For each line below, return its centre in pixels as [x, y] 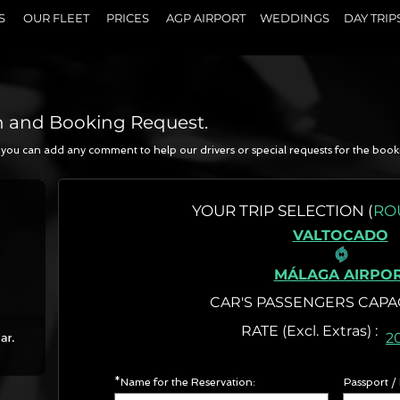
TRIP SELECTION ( [306, 211]
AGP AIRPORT [205, 18]
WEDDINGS [295, 18]
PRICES [127, 18]
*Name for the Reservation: [185, 382]
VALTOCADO [340, 235]
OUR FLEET [56, 18]
